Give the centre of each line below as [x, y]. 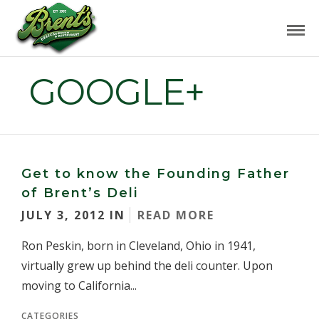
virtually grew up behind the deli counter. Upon [147, 266]
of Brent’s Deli [80, 193]
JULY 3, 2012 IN [75, 215]
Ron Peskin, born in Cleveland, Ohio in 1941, [138, 246]
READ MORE [176, 215]
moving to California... [79, 286]
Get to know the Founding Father [156, 174]
